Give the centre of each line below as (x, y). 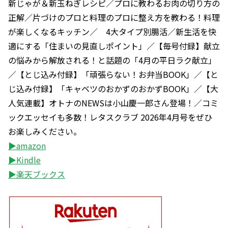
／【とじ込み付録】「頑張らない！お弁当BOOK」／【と (113, 74)
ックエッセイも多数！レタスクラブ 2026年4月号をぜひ (110, 117)
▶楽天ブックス (37, 174)
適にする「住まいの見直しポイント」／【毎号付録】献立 (114, 46)
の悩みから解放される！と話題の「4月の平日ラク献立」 (112, 60)
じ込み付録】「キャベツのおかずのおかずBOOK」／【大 (113, 88)
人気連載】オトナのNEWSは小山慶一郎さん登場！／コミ (113, 103)
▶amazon (27, 145)
